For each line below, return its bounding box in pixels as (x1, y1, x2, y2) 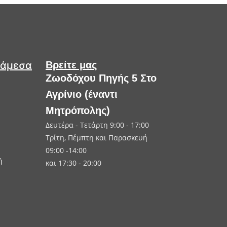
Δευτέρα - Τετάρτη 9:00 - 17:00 (46, 120, 149, 130)
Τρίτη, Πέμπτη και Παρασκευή (46, 133, 147, 143)
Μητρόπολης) (46, 105, 110, 117)
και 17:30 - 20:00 (46, 158, 101, 168)
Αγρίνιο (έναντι (46, 89, 118, 100)
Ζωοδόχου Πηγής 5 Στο (46, 72, 157, 84)
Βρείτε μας (46, 59, 97, 71)
